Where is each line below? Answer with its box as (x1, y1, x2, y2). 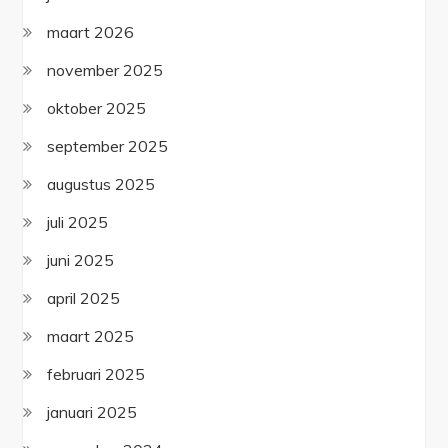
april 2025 (47, 287, 121, 308)
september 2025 (47, 135, 169, 156)
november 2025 (47, 59, 164, 80)
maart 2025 (47, 325, 135, 346)
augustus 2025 (47, 173, 156, 194)
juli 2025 (47, 211, 109, 232)
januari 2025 (47, 401, 138, 422)
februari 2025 (47, 363, 146, 384)
